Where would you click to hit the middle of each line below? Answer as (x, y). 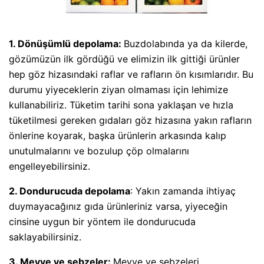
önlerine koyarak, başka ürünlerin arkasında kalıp (118, 136)
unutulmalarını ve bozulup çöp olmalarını (99, 151)
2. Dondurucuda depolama (70, 191)
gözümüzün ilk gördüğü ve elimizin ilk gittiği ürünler (124, 59)
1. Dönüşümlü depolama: (66, 44)
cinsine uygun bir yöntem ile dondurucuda (102, 222)
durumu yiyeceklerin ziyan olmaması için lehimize (118, 90)
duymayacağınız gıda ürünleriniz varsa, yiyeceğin (118, 207)
